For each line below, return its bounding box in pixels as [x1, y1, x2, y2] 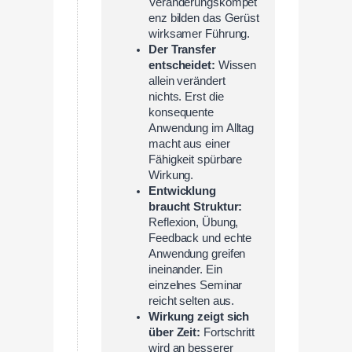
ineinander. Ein [148, 262, 222, 276]
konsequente [148, 105, 214, 119]
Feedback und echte [148, 231, 252, 244]
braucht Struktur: [148, 200, 243, 213]
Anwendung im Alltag [148, 121, 255, 134]
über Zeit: [148, 325, 203, 339]
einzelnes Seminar [148, 278, 243, 291]
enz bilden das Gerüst [148, 11, 259, 24]
